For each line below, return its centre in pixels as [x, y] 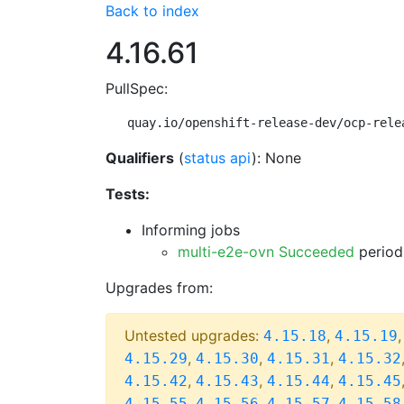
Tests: [128, 194]
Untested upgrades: [194, 335]
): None [276, 158]
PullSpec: [137, 88]
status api [218, 158]
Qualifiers [140, 158]
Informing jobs [191, 230]
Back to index [152, 11]
